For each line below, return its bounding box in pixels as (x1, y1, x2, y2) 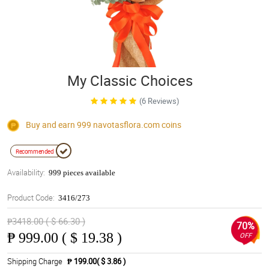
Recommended (16, 147, 54, 156)
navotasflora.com (93, 119, 160, 130)
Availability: (7, 167, 45, 178)
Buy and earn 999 (24, 119, 93, 130)
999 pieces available (49, 168, 115, 178)
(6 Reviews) (139, 95, 180, 106)
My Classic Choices (67, 71, 193, 90)
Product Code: (7, 192, 55, 204)
